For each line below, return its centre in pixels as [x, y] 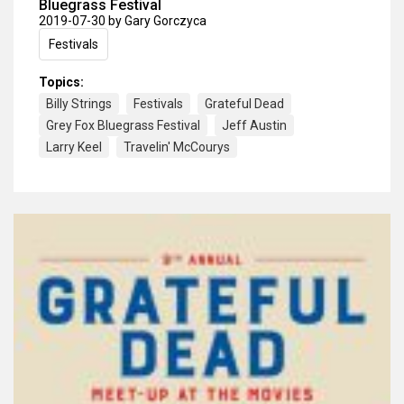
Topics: [61, 83]
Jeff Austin [254, 126]
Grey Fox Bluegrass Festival [123, 126]
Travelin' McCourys [177, 147]
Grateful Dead [244, 104]
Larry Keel [74, 147]
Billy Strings [79, 104]
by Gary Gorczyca [157, 21]
